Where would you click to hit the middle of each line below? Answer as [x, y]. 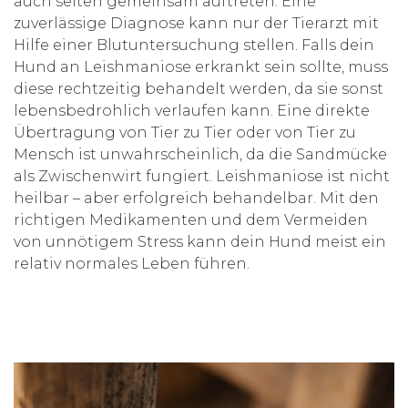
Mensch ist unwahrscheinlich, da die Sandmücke [200, 154]
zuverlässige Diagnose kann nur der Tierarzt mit [196, 23]
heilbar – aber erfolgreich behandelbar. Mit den [196, 198]
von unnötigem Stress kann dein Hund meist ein [200, 241]
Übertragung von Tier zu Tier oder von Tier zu [185, 132]
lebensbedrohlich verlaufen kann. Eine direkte [192, 110]
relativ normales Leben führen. [132, 263]
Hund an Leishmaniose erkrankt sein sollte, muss [201, 66]
